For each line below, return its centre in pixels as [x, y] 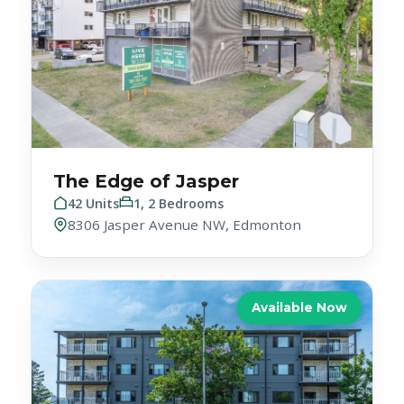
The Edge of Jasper [147, 147]
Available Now [299, 273]
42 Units [94, 169]
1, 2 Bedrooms [179, 169]
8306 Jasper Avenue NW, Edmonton [185, 190]
